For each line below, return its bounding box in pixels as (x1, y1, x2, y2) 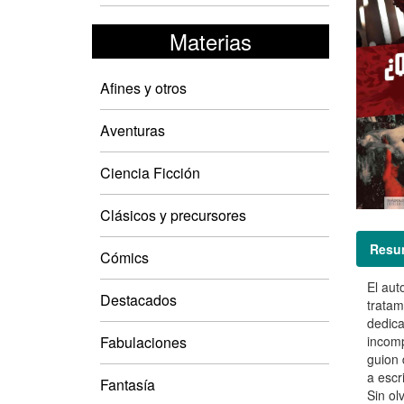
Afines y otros (100, 77, 187, 98)
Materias (169, 24, 252, 57)
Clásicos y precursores (100, 204, 246, 225)
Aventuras (100, 119, 165, 141)
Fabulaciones (100, 331, 187, 353)
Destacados (100, 289, 177, 310)
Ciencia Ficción (100, 161, 200, 183)
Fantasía (100, 373, 155, 395)
